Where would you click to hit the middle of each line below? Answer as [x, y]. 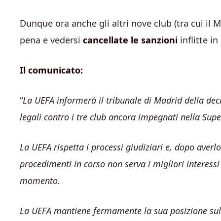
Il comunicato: [51, 70]
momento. [40, 181]
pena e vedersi [51, 40]
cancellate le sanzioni [130, 40]
